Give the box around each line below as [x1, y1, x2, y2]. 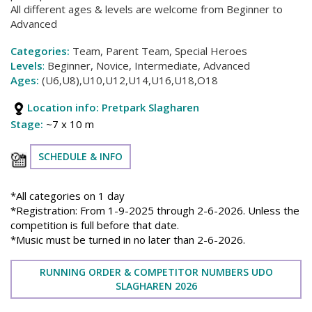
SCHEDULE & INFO [38, 149, 123, 163]
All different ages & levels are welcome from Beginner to [10, 1, 283, 16]
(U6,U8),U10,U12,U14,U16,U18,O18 [39, 72, 218, 87]
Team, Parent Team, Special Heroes [72, 43, 247, 58]
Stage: [10, 116, 43, 131]
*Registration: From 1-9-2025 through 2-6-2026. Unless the [10, 203, 299, 217]
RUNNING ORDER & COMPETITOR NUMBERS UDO [39, 265, 273, 279]
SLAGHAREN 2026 [115, 279, 197, 292]
